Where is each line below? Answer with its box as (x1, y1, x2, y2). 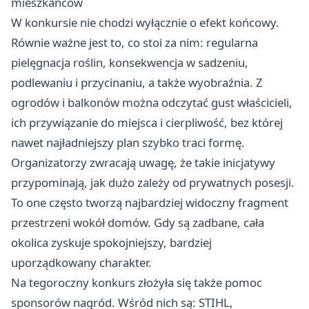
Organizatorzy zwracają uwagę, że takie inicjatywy (11, 154, 275, 170)
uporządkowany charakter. (11, 255, 152, 270)
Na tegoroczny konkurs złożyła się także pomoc (11, 275, 262, 290)
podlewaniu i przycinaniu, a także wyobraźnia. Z (11, 74, 263, 90)
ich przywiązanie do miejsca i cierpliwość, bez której (11, 114, 283, 130)
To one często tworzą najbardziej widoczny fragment (11, 195, 288, 210)
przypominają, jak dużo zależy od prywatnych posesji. (11, 175, 295, 190)
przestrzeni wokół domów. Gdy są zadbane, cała (11, 215, 264, 230)
